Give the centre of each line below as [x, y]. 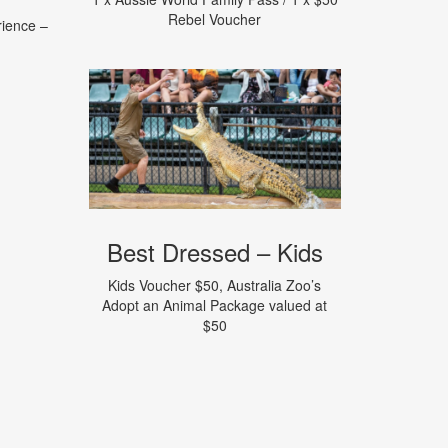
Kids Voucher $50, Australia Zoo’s [215, 285]
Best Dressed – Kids [214, 252]
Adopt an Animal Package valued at [215, 305]
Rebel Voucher [215, 19]
